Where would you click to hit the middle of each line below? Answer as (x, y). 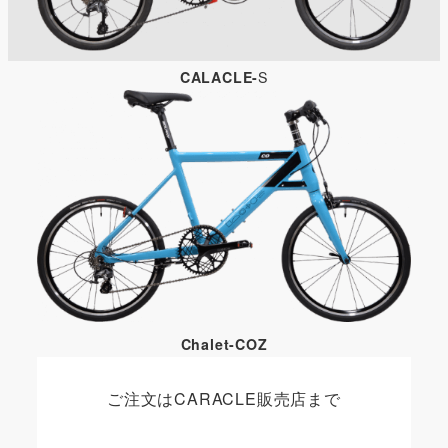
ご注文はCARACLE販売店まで (224, 399)
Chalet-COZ (224, 343)
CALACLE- (219, 77)
